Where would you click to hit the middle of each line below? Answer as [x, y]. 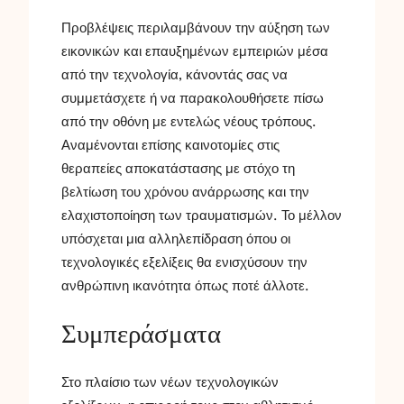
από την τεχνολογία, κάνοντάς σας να [174, 75]
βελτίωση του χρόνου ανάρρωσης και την [185, 193]
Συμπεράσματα [141, 335]
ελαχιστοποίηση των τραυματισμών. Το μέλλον [202, 216]
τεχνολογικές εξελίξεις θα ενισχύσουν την [184, 263]
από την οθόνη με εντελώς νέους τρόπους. [189, 122]
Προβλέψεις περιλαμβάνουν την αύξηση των [196, 28]
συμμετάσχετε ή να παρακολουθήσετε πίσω [193, 99]
